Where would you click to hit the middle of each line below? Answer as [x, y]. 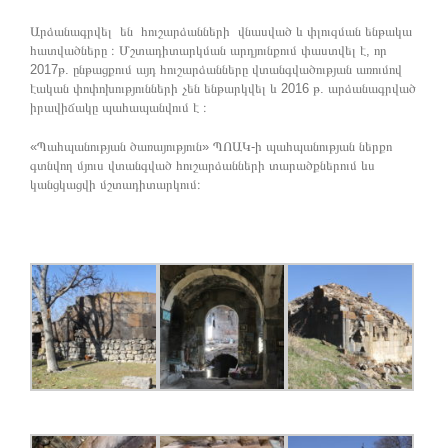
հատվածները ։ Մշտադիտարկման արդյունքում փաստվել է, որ [208, 51]
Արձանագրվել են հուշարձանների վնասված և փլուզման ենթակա [221, 32]
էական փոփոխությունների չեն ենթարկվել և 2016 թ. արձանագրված [223, 89]
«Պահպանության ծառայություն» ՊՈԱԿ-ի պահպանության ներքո [211, 147]
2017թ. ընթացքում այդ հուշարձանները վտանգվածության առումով [216, 70]
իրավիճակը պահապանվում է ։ [118, 108]
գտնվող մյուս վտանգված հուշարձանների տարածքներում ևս [202, 166]
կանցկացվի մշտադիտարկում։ [115, 185]
